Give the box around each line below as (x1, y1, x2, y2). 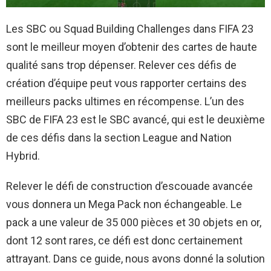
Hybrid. (6, 149, 40, 162)
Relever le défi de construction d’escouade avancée (6, 179, 253, 192)
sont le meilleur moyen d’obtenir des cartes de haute (6, 40, 257, 53)
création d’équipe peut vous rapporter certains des (6, 76, 247, 90)
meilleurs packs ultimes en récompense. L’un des (6, 94, 244, 108)
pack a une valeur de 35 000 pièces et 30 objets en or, (6, 215, 261, 229)
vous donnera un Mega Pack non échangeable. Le (6, 197, 242, 211)
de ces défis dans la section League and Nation (6, 131, 232, 144)
